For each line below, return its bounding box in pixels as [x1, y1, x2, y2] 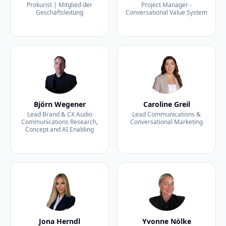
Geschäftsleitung [36, 8, 83, 17]
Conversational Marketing [130, 118, 203, 126]
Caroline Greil [143, 99, 190, 109]
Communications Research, [21, 118, 98, 126]
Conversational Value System [126, 8, 207, 17]
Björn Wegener [33, 99, 86, 109]
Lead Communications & [132, 110, 201, 119]
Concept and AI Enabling [25, 125, 94, 134]
